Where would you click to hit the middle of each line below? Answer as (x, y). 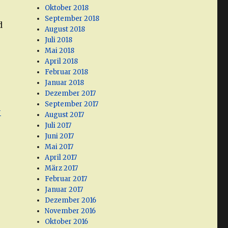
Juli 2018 (59, 40)
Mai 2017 (59, 147)
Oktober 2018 (67, 8)
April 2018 (62, 62)
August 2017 (65, 115)
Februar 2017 (66, 179)
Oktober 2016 (67, 222)
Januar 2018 (65, 83)
